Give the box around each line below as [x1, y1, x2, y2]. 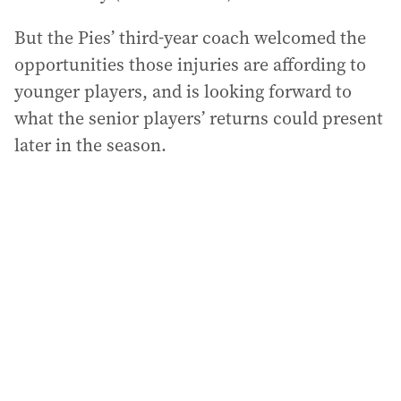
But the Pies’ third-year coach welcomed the [14, 25, 366, 51]
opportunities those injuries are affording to [14, 52, 366, 78]
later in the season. [14, 132, 166, 158]
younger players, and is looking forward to [14, 79, 352, 105]
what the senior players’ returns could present [14, 106, 383, 132]
